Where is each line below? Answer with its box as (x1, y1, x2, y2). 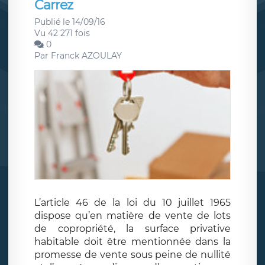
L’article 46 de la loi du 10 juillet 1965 (34, 196, 231, 208)
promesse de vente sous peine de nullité (34, 248, 231, 260)
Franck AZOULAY (51, 50, 122, 61)
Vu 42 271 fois (34, 28, 90, 38)
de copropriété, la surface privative (34, 222, 231, 234)
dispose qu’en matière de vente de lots (34, 209, 231, 221)
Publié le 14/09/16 (34, 17, 105, 27)
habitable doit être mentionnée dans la (34, 235, 231, 247)
